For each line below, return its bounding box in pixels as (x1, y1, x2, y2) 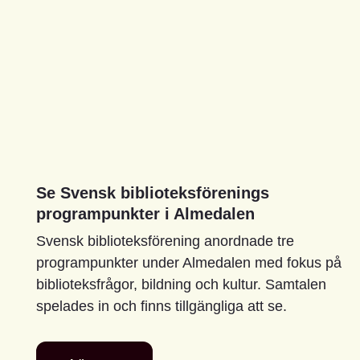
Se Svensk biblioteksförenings (36, 183, 269, 202)
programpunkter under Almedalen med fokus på (36, 254, 342, 271)
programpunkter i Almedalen (36, 204, 255, 223)
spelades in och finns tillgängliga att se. (36, 297, 287, 314)
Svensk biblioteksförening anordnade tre (36, 232, 294, 249)
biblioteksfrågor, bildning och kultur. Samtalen (36, 276, 326, 292)
